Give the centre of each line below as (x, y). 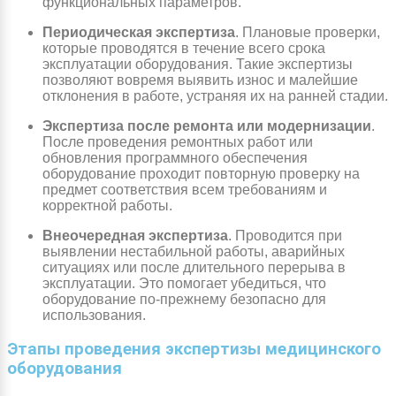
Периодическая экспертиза (139, 32)
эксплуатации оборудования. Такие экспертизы (198, 64)
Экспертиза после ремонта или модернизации (207, 126)
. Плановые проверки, (308, 32)
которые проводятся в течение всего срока (184, 48)
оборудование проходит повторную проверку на (201, 173)
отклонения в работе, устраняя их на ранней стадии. (215, 95)
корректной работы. (107, 205)
